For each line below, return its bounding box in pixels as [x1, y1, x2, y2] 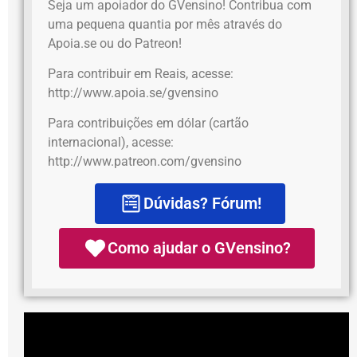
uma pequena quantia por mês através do [48, 16, 282, 32]
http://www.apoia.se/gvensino [48, 84, 218, 100]
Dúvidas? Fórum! [143, 194, 261, 214]
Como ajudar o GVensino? [107, 238, 291, 258]
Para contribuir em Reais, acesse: [48, 65, 233, 81]
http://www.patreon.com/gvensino [48, 154, 241, 170]
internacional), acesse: [48, 135, 174, 151]
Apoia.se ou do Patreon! [48, 35, 182, 51]
